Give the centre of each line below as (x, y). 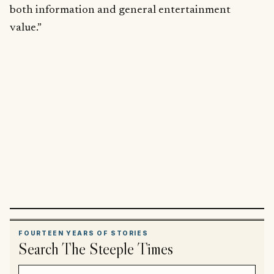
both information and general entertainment (120, 10)
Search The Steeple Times (96, 249)
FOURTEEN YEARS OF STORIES (83, 233)
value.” (26, 28)
